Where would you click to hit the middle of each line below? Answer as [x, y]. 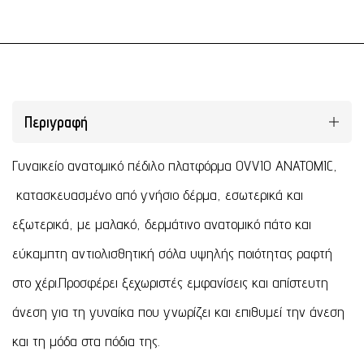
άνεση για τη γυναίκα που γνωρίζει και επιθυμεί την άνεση [178, 311]
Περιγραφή [56, 121]
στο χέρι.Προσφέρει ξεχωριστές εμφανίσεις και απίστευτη [170, 282]
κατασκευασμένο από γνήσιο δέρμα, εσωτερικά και [158, 194]
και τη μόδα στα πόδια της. [86, 340]
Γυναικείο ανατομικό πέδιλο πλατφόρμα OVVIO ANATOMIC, [175, 165]
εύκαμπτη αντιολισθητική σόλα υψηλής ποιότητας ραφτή [172, 253]
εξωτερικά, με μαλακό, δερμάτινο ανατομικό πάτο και [162, 223]
